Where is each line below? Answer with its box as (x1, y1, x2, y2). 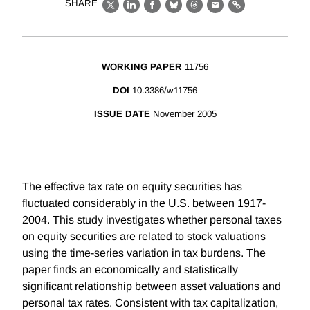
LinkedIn (131, 6, 177, 19)
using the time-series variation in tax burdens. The (22, 247, 266, 259)
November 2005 (152, 109, 217, 120)
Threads (194, 6, 238, 19)
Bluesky (173, 6, 217, 19)
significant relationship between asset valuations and (22, 280, 281, 293)
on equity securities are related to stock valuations (22, 230, 266, 243)
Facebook (152, 6, 205, 19)
